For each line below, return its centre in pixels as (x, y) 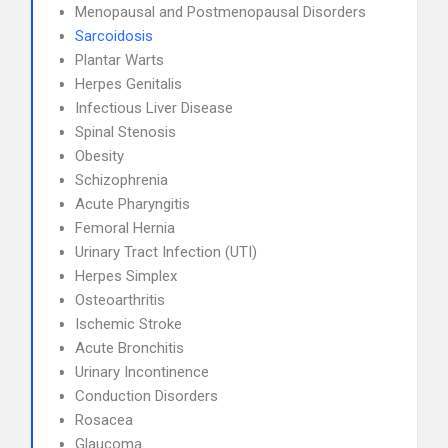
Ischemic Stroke (128, 324)
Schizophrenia (121, 180)
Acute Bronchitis (129, 348)
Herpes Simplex (126, 276)
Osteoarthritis (120, 300)
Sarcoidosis (114, 36)
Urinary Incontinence (142, 372)
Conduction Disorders (146, 396)
